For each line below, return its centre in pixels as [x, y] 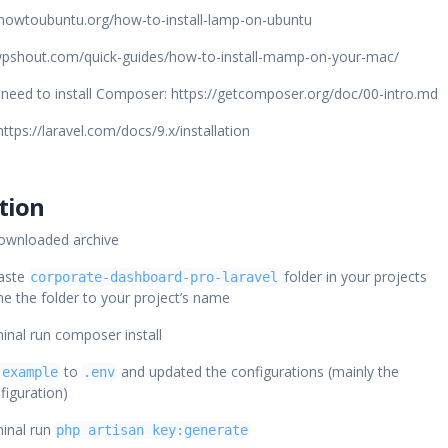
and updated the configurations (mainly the [257, 371]
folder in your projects [353, 276]
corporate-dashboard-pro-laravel [154, 277]
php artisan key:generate [152, 430]
